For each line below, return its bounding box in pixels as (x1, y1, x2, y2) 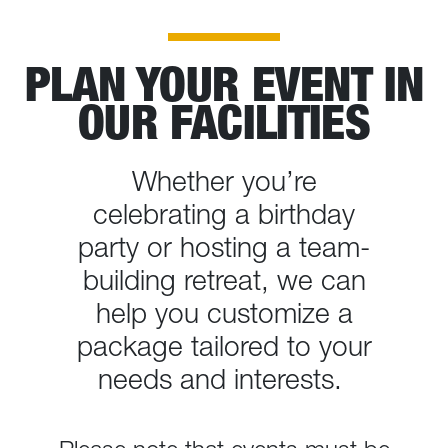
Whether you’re (131, 164, 317, 199)
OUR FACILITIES (77, 92, 371, 152)
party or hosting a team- (78, 230, 370, 265)
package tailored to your (76, 329, 372, 364)
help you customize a (95, 296, 353, 331)
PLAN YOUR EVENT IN (24, 54, 424, 114)
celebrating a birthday (93, 197, 355, 232)
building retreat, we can (82, 263, 366, 298)
